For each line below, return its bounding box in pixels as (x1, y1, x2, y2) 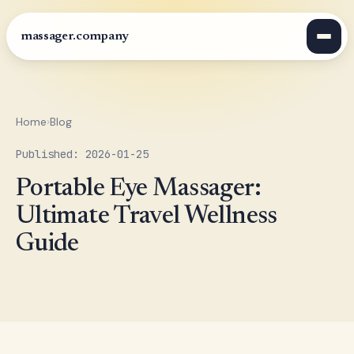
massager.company (21, 30, 129, 43)
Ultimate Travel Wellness (16, 204, 277, 229)
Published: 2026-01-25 (16, 147, 149, 161)
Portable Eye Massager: (16, 176, 261, 201)
